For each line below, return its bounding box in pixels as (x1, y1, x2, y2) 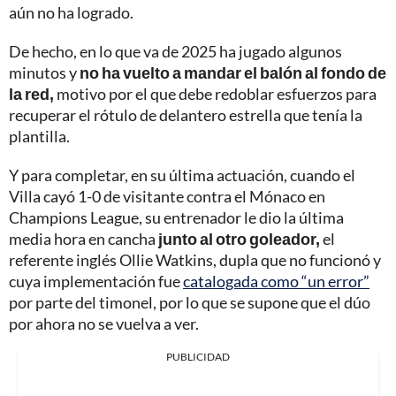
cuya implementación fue (9, 271, 183, 292)
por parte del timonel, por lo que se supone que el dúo (9, 293, 370, 313)
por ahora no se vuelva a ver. (9, 314, 199, 334)
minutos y (9, 63, 80, 83)
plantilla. (9, 126, 70, 147)
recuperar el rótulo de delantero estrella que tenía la (9, 105, 362, 126)
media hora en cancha (9, 229, 158, 249)
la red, (9, 84, 54, 104)
